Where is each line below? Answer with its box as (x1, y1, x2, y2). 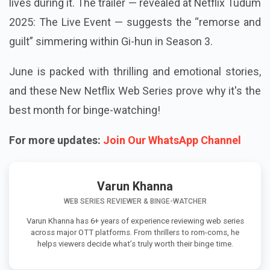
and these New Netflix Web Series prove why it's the (9, 84, 261, 98)
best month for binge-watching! (9, 104, 160, 117)
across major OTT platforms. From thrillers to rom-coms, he (31, 228, 239, 237)
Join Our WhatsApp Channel (103, 134, 241, 147)
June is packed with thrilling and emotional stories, (9, 65, 261, 78)
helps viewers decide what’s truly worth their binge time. (37, 239, 233, 249)
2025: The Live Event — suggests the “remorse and (9, 16, 261, 29)
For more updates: (9, 134, 101, 147)
